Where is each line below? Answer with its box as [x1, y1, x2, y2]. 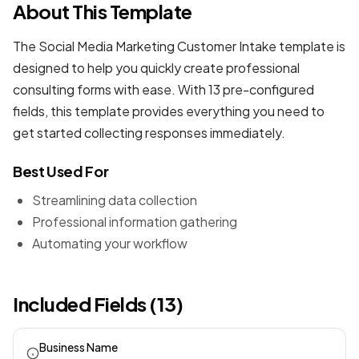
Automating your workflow [32, 235, 188, 252]
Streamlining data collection [32, 192, 197, 208]
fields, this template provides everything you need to [13, 103, 325, 119]
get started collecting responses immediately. [13, 124, 285, 141]
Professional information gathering [32, 213, 237, 230]
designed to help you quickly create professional [13, 59, 300, 76]
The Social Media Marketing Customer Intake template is [13, 38, 345, 54]
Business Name [39, 340, 118, 354]
